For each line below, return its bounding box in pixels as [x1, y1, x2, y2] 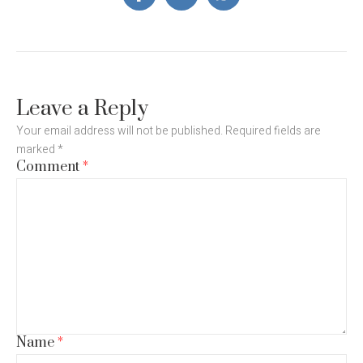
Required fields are [225, 122, 321, 140]
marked [16, 141, 58, 159]
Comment [16, 158, 83, 177]
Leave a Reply [16, 96, 148, 123]
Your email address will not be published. [16, 122, 223, 140]
